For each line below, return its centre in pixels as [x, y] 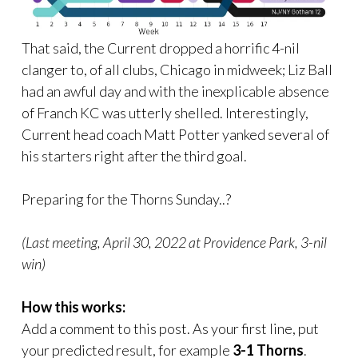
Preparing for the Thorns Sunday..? [126, 199]
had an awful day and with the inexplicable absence [175, 91]
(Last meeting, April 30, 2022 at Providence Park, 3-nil [174, 243]
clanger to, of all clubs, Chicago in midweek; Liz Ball [177, 70]
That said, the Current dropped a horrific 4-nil [161, 48]
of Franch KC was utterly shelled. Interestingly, [165, 113]
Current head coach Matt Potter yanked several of [175, 135]
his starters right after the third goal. [134, 156]
